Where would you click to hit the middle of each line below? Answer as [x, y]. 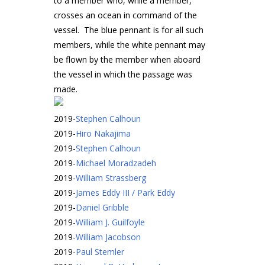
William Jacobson [108, 237]
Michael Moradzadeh [116, 163]
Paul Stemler [100, 252]
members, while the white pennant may [130, 45]
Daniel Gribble [102, 207]
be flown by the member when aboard [127, 59]
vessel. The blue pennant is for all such [129, 30]
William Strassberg [111, 178]
